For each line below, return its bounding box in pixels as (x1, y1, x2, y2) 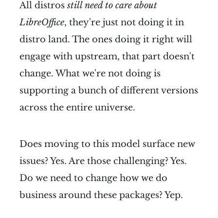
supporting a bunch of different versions (19, 85, 198, 96)
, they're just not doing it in (64, 17, 184, 28)
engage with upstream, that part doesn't (19, 51, 195, 62)
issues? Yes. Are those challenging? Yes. (19, 155, 187, 166)
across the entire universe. (19, 102, 135, 113)
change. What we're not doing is (19, 68, 161, 79)
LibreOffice (19, 17, 64, 28)
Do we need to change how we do (19, 172, 167, 183)
